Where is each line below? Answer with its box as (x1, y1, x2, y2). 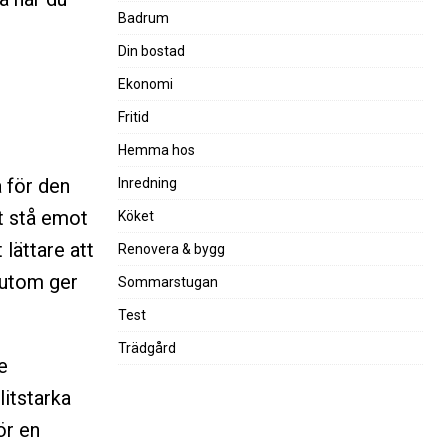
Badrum (117, 9, 169, 26)
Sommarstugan (117, 273, 218, 290)
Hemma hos (117, 141, 195, 158)
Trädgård (117, 339, 176, 356)
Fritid (117, 108, 149, 125)
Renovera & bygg (117, 240, 225, 257)
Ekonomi (117, 75, 173, 92)
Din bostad (117, 42, 185, 59)
